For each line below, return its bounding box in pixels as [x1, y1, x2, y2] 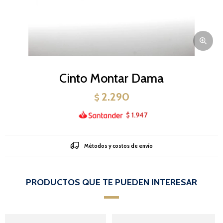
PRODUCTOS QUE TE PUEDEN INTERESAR [26, 176, 197, 188]
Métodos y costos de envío [84, 142, 153, 149]
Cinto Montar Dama [59, 71, 164, 86]
